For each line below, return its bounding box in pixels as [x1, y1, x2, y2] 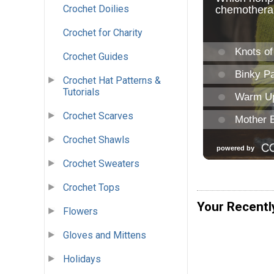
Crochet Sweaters [63, 158, 139, 170]
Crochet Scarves [63, 110, 133, 122]
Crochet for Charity [63, 27, 143, 39]
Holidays [63, 253, 101, 265]
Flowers [63, 206, 98, 218]
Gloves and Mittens [63, 229, 146, 242]
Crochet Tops [63, 182, 120, 194]
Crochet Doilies [63, 3, 129, 15]
